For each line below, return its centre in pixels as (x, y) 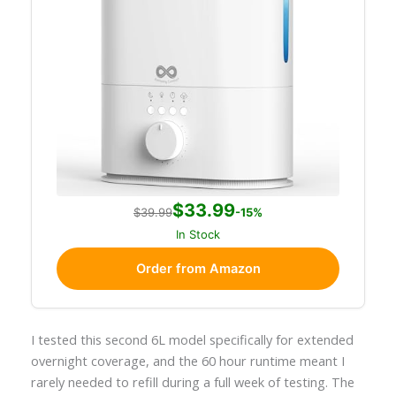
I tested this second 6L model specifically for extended (192, 339)
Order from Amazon (198, 268)
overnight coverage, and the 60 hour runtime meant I (187, 360)
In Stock (198, 234)
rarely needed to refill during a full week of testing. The (192, 381)
